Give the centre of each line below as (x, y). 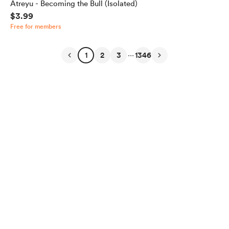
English (62, 211)
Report (178, 211)
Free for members (36, 27)
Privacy (103, 211)
